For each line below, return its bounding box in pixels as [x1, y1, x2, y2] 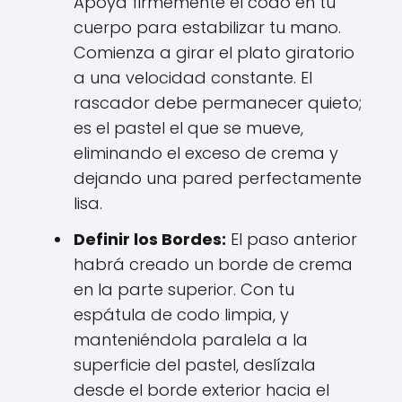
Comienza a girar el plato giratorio [74, 41, 354, 64]
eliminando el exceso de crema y [74, 142, 338, 164]
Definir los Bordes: [74, 228, 226, 250]
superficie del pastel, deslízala [74, 354, 316, 376]
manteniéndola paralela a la [74, 328, 308, 351]
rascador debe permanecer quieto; [74, 92, 362, 114]
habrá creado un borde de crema [74, 253, 353, 275]
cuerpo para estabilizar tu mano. [74, 16, 341, 39]
